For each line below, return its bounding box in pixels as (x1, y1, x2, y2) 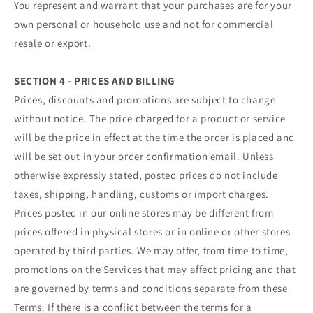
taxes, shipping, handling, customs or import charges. (14, 187, 269, 201)
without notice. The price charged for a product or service (14, 111, 286, 125)
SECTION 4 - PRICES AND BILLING (14, 73, 175, 87)
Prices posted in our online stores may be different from (14, 205, 274, 219)
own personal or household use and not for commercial (14, 17, 274, 31)
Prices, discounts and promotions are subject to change (14, 92, 276, 106)
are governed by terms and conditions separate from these (14, 281, 288, 295)
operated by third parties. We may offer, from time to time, (14, 243, 289, 257)
